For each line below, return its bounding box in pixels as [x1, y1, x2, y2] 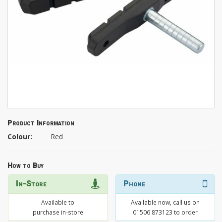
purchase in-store [32, 208, 83, 217]
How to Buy [7, 161, 44, 171]
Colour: [7, 132, 32, 142]
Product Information [7, 118, 74, 129]
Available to [41, 198, 75, 207]
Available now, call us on [130, 198, 200, 207]
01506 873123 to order [132, 208, 198, 217]
